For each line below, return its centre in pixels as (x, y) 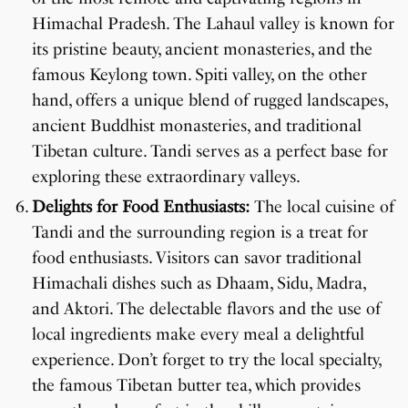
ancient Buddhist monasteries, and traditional (197, 126)
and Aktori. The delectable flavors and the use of (206, 309)
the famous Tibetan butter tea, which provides (196, 386)
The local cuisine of (322, 207)
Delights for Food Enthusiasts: (141, 207)
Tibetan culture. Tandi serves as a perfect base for (210, 152)
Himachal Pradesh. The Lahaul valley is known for (213, 24)
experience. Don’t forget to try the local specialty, (206, 360)
